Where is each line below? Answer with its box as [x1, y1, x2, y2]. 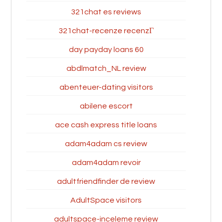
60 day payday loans [134, 46, 144, 54]
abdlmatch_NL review [66, 64, 146, 72]
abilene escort [79, 102, 133, 110]
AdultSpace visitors [70, 196, 142, 204]
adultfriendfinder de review [57, 177, 155, 185]
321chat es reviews [71, 8, 141, 16]
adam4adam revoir [71, 159, 141, 166]
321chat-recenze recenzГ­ [58, 27, 154, 35]
